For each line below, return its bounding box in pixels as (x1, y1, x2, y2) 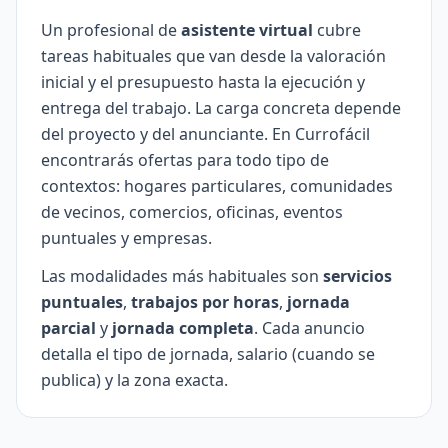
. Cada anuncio (254, 317, 365, 339)
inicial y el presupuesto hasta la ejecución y (41, 71, 365, 93)
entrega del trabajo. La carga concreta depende (41, 97, 401, 119)
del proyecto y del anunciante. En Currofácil (41, 123, 370, 145)
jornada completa (112, 317, 254, 339)
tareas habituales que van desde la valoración (41, 45, 386, 67)
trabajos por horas (131, 291, 279, 313)
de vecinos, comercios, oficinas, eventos (41, 201, 343, 223)
